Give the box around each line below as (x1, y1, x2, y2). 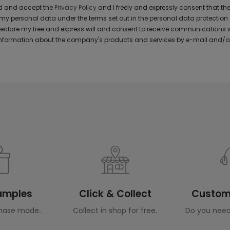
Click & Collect (79, 186, 151, 201)
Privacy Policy (54, 3, 97, 12)
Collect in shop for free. (73, 205, 157, 216)
